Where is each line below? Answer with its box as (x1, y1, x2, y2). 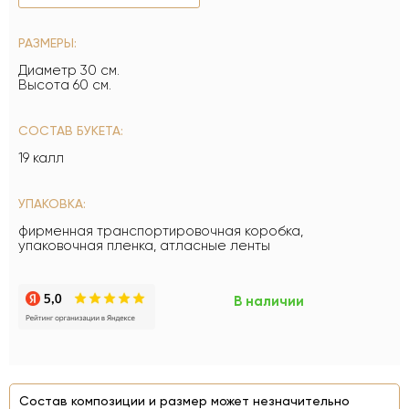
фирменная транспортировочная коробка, (18, 223, 303, 239)
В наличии (234, 293, 304, 309)
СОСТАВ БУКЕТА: (18, 123, 123, 138)
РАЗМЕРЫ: (18, 36, 77, 50)
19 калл (18, 150, 64, 166)
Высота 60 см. (18, 77, 111, 93)
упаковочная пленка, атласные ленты (18, 237, 270, 254)
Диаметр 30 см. (18, 62, 120, 79)
